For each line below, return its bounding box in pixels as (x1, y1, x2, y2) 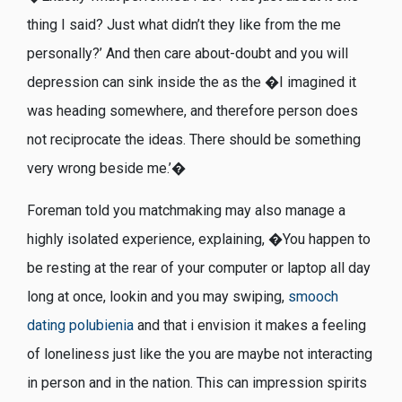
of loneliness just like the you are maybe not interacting (27, 345, 372, 363)
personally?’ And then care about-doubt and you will (27, 45, 348, 63)
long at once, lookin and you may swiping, (27, 287, 288, 305)
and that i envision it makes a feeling (134, 316, 366, 334)
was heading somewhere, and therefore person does (27, 102, 358, 120)
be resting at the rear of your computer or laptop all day (27, 258, 371, 276)
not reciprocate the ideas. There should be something (27, 131, 361, 149)
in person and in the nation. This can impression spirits (27, 373, 367, 391)
